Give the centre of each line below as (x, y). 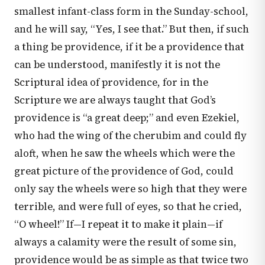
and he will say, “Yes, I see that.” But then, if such (132, 29)
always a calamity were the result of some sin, (125, 242)
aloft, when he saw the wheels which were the (125, 153)
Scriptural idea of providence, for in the (111, 82)
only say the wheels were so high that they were (130, 189)
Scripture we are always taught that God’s (115, 100)
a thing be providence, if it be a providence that (129, 47)
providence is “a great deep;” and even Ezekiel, (127, 118)
